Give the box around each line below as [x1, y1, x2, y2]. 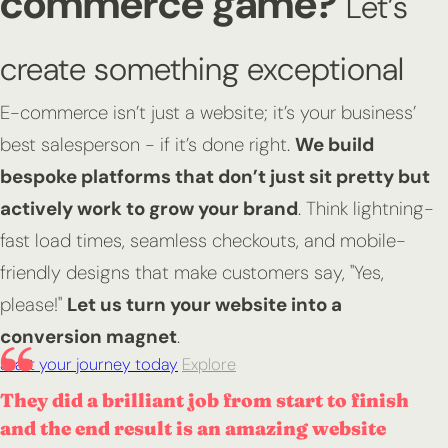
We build [295, 132, 374, 157]
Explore [182, 354, 236, 375]
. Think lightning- [298, 196, 434, 221]
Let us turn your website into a [67, 292, 342, 317]
